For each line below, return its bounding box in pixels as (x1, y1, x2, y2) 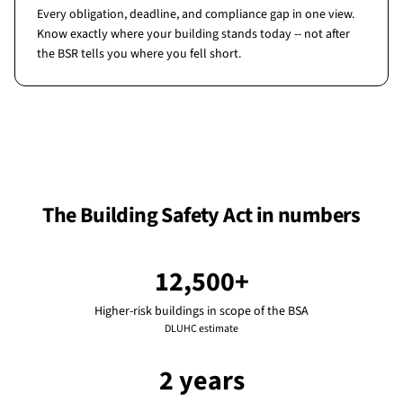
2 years (158, 362, 245, 400)
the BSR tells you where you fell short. (37, 45, 241, 63)
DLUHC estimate (165, 321, 238, 336)
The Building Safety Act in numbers (42, 200, 361, 231)
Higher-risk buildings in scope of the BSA (94, 302, 309, 320)
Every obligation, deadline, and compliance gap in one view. (37, 5, 354, 23)
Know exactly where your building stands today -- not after (37, 25, 350, 43)
